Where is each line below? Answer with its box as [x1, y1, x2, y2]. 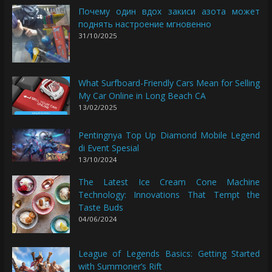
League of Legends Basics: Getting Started [78, 247, 260, 259]
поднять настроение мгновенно [78, 18, 211, 30]
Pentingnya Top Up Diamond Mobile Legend [78, 129, 260, 141]
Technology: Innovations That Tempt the [78, 188, 260, 200]
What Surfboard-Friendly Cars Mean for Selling [78, 76, 260, 89]
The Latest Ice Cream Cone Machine [78, 175, 260, 188]
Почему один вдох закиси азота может [78, 5, 260, 17]
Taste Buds [78, 201, 123, 213]
